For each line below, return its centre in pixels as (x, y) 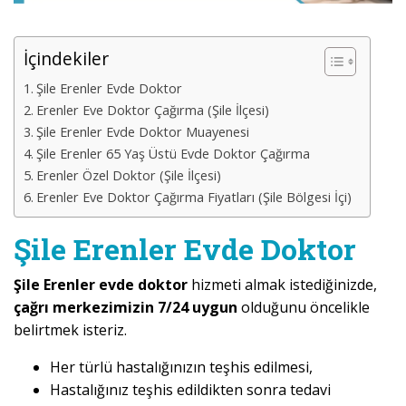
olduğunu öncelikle (304, 308)
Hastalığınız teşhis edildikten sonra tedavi (190, 390)
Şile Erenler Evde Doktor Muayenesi (142, 132)
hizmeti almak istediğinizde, (284, 285)
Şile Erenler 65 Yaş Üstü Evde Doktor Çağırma (173, 154)
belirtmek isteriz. (70, 330)
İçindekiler (66, 59)
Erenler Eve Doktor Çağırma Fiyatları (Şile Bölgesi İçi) (193, 198)
